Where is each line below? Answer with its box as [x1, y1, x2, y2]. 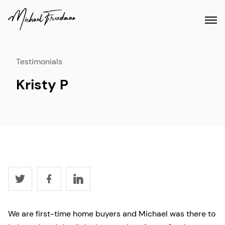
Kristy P [16, 75, 68, 94]
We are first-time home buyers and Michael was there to [8, 208, 215, 219]
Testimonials [16, 56, 62, 67]
